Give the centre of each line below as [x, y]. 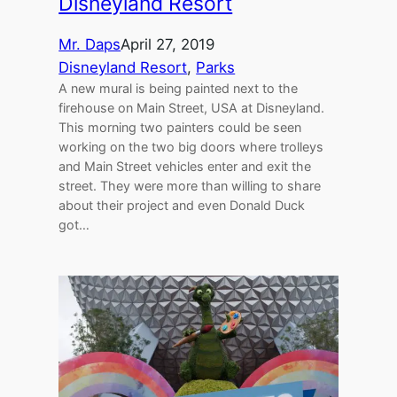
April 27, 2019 [168, 45]
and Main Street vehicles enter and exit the [185, 167]
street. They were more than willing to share [190, 186]
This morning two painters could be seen [180, 128]
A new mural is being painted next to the [179, 89]
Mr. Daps [90, 45]
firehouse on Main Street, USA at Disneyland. [192, 108]
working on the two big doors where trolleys [191, 147]
